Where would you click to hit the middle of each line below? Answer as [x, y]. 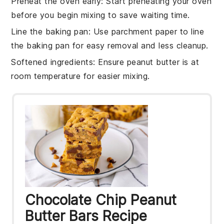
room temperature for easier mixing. [80, 76]
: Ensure [110, 62]
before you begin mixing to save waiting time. [100, 15]
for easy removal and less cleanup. [139, 45]
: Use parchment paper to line [146, 31]
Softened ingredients [52, 62]
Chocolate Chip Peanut [101, 200]
